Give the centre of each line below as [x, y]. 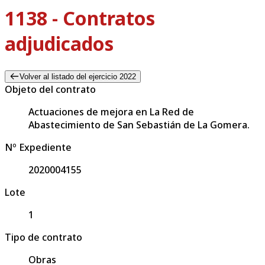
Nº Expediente [38, 147]
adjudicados [59, 44]
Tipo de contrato [43, 237]
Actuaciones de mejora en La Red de [111, 112]
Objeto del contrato [50, 89]
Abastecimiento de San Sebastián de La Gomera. [139, 125]
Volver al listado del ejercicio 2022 [77, 76]
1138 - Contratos [80, 18]
